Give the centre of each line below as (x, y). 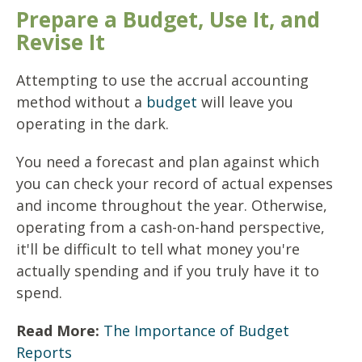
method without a (81, 102)
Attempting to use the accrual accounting (162, 80)
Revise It (61, 42)
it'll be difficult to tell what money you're (158, 249)
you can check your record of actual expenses (175, 184)
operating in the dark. (95, 124)
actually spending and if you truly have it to (168, 271)
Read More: (58, 331)
